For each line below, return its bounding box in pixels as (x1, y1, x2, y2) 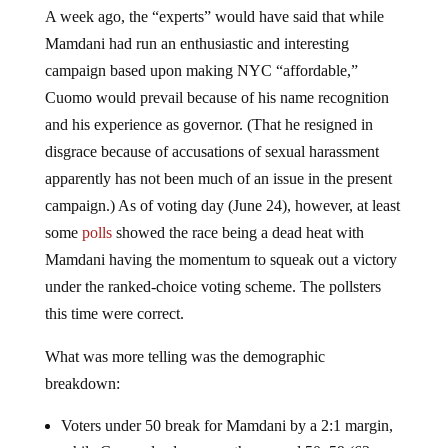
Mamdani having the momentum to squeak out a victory (44, 251, 397, 268)
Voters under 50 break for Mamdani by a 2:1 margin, (60, 417, 393, 434)
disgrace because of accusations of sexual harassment (44, 143, 379, 160)
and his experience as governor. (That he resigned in (44, 116, 373, 133)
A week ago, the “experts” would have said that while (44, 8, 384, 25)
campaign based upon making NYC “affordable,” (44, 62, 358, 79)
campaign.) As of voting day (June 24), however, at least (44, 197, 400, 214)
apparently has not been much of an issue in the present (44, 170, 392, 187)
